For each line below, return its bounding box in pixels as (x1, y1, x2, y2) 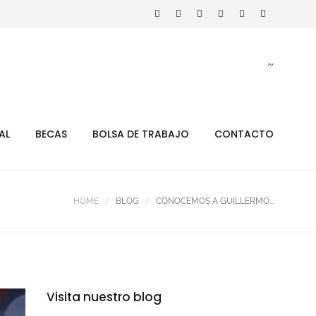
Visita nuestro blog (47, 288, 162, 305)
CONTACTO (214, 127, 274, 141)
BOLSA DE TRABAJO (92, 127, 189, 141)
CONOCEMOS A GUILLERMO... (156, 196, 274, 206)
